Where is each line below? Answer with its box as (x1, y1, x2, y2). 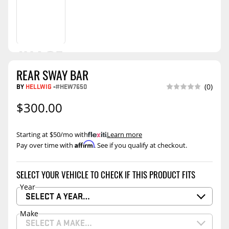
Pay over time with (16, 141, 75, 150)
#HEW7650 (55, 81, 87, 91)
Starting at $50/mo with (16, 130, 88, 140)
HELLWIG (26, 81, 52, 91)
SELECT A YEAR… (26, 190, 90, 202)
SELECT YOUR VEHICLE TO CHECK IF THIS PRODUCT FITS (16, 168, 195, 181)
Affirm (75, 140, 94, 149)
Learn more (107, 130, 142, 140)
